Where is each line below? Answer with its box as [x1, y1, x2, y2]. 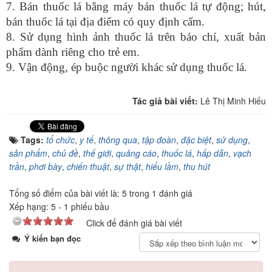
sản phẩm [9, 147, 47, 160]
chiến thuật [67, 160, 109, 173]
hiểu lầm [146, 160, 178, 173]
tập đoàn [142, 134, 176, 146]
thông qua [98, 134, 137, 146]
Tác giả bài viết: [132, 95, 200, 107]
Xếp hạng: [9, 200, 51, 213]
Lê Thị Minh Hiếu [200, 95, 266, 107]
